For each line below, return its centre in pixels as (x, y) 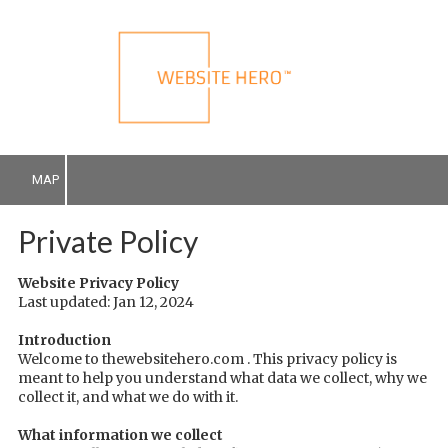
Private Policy (108, 240)
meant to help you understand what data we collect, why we (222, 377)
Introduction (64, 339)
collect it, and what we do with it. (128, 396)
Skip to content (81, 44)
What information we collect (120, 434)
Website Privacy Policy (98, 282)
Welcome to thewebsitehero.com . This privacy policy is (207, 358)
